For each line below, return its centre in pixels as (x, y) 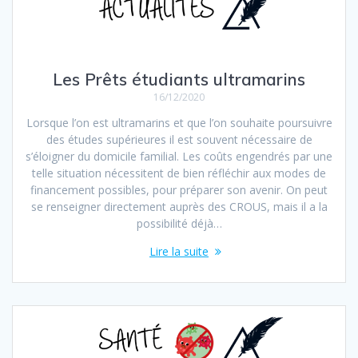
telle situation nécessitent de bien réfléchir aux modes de (179, 173)
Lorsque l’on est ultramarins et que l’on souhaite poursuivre (179, 123)
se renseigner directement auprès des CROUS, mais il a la (179, 207)
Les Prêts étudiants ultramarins (179, 80)
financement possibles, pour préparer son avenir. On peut (179, 190)
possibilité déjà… (179, 224)
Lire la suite (179, 252)
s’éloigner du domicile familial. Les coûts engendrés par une (179, 157)
